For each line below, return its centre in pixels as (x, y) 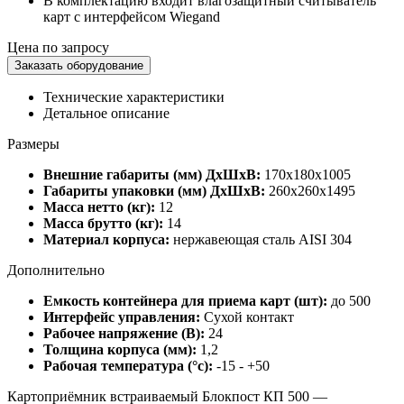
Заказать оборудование (79, 65)
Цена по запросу (58, 47)
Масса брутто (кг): (103, 223)
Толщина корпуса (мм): (120, 349)
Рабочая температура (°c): (128, 365)
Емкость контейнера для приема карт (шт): (185, 300)
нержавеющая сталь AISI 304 (261, 239)
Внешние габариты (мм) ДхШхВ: (152, 174)
